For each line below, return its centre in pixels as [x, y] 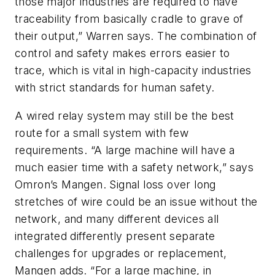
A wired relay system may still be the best [125, 115]
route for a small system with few [102, 133]
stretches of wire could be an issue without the [136, 201]
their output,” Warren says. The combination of [136, 36]
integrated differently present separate [115, 236]
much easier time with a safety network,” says [134, 167]
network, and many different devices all [117, 219]
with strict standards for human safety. [115, 88]
